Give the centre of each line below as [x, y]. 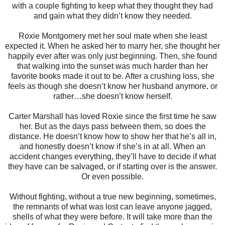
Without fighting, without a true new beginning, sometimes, [113, 196]
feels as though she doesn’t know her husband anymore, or [113, 86]
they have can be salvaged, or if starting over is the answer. [113, 166]
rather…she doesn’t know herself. [113, 96]
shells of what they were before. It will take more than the [113, 216]
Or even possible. [113, 176]
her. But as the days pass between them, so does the [113, 126]
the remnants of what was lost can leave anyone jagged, [113, 206]
